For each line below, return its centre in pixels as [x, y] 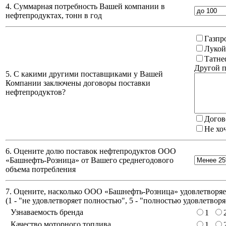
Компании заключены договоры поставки [78, 83]
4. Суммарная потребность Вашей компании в [85, 7]
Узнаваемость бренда [47, 212]
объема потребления [41, 169]
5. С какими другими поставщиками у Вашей [84, 74]
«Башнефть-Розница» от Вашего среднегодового [90, 160]
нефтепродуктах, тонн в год [54, 16]
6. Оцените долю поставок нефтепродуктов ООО [91, 151]
